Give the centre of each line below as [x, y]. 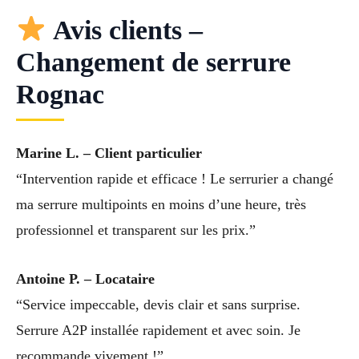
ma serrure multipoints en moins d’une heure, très [161, 204]
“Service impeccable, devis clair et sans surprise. [158, 304]
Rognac [60, 94]
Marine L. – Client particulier [109, 153]
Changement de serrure [153, 62]
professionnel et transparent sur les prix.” [136, 230]
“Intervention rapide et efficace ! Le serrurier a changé [175, 178]
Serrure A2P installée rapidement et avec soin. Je [158, 330]
